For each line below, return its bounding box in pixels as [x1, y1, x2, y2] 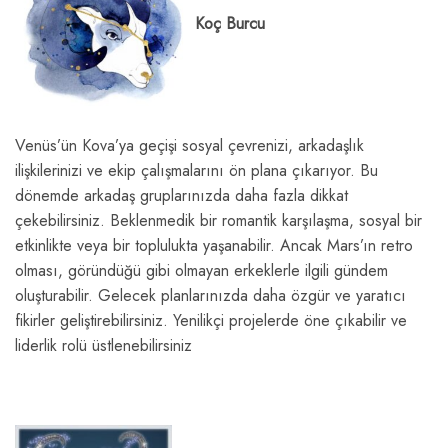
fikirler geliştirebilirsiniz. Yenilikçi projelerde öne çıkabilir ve [15, 309, 407, 333]
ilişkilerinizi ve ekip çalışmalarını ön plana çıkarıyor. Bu [15, 159, 378, 183]
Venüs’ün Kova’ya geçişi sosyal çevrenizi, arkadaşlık [15, 134, 364, 158]
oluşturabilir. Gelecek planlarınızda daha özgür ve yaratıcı [15, 284, 406, 308]
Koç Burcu [195, 11, 265, 35]
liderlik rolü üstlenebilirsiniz [15, 334, 192, 358]
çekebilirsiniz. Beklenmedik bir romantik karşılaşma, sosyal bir [15, 209, 422, 233]
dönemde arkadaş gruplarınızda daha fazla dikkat [15, 184, 348, 208]
